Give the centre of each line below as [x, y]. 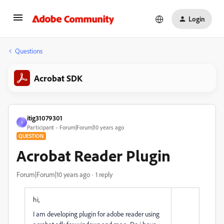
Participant [40, 127]
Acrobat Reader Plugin [93, 155]
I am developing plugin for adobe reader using [96, 214]
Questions [29, 51]
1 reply [104, 174]
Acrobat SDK [58, 78]
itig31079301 [45, 118]
